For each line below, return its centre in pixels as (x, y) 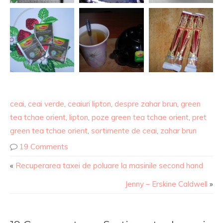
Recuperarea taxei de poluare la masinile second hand (109, 166)
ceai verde (46, 104)
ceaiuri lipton (89, 104)
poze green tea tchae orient (140, 117)
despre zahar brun (146, 104)
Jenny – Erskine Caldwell (166, 184)
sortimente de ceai (124, 131)
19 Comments (44, 147)
